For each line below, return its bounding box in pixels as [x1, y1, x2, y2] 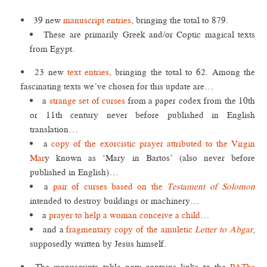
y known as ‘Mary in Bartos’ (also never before [45, 152, 255, 164]
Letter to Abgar [195, 223, 253, 235]
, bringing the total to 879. [131, 14, 228, 26]
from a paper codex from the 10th [125, 95, 256, 107]
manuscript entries [63, 14, 131, 26]
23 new [35, 66, 67, 78]
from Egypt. [30, 43, 74, 55]
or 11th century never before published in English [30, 109, 255, 121]
